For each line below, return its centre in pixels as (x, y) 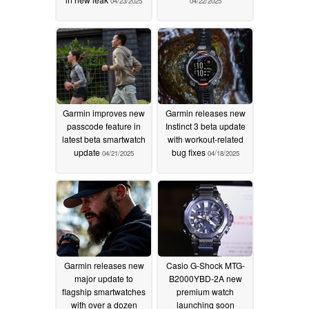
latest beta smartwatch (104, 139)
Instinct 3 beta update (205, 126)
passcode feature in (104, 126)
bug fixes (189, 152)
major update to (104, 278)
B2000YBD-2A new (205, 278)
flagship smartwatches (104, 291)
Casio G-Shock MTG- (205, 265)
